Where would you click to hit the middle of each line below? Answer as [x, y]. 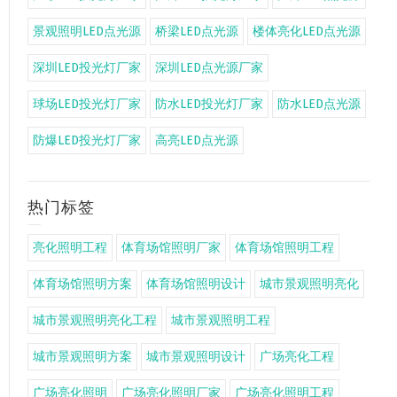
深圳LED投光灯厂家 [87, 68]
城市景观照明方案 [82, 357]
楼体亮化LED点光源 [307, 31]
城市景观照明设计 [196, 357]
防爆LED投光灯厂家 [87, 140]
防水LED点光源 [319, 104]
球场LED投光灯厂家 [87, 104]
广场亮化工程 [297, 357]
